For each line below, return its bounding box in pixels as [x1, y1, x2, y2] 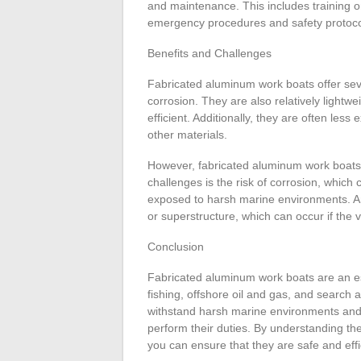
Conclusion [147, 240, 204, 253]
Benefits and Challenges [147, 47, 272, 60]
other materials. [147, 128, 227, 141]
